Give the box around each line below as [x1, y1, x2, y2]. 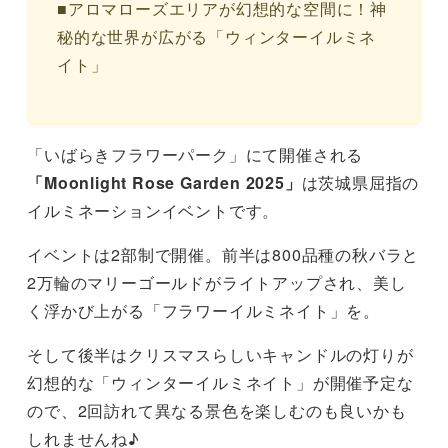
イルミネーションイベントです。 [27, 198, 280, 222]
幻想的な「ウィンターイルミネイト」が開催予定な [27, 370, 414, 394]
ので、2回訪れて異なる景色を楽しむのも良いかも [27, 398, 407, 422]
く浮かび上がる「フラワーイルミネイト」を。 [27, 298, 380, 322]
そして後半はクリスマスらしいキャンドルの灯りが [27, 342, 414, 366]
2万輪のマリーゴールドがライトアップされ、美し [27, 270, 407, 294]
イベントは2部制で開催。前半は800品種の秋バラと [27, 242, 420, 266]
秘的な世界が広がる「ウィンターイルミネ [56, 25, 377, 49]
